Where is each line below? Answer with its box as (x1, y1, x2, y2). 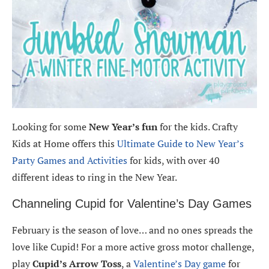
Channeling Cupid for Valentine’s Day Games (12, 197, 252, 211)
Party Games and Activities (12, 154, 130, 168)
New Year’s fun (89, 120, 157, 134)
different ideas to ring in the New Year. (12, 171, 177, 184)
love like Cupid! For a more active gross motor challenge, (12, 240, 254, 254)
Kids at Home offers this (12, 137, 117, 151)
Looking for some (12, 120, 89, 134)
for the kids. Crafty (157, 120, 238, 134)
